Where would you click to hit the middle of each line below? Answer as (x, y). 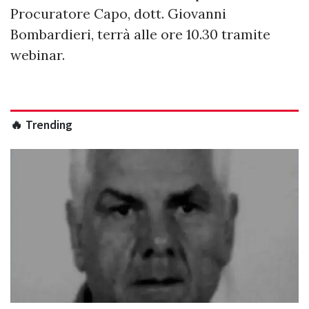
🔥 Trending (41, 125)
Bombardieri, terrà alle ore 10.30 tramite (140, 34)
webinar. (38, 55)
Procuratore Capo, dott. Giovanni (118, 13)
